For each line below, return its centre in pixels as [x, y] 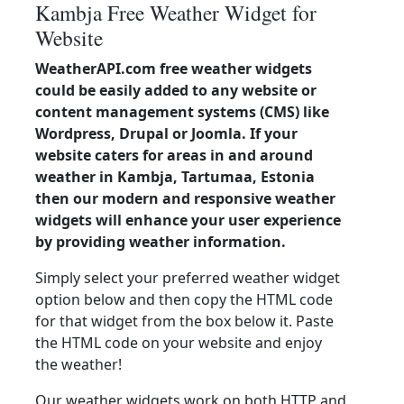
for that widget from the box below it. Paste [184, 321]
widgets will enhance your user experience [188, 220]
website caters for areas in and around [174, 155]
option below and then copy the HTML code [184, 299]
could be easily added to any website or [176, 90]
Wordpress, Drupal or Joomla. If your [166, 133]
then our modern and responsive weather [185, 198]
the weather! [78, 364]
